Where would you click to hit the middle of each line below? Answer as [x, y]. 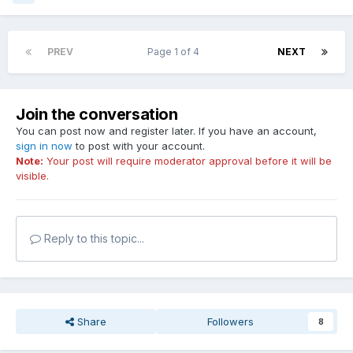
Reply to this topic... [93, 239]
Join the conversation [97, 115]
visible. [32, 176]
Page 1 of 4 [175, 52]
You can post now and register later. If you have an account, [166, 131]
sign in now [44, 146]
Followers [231, 322]
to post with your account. [139, 146]
